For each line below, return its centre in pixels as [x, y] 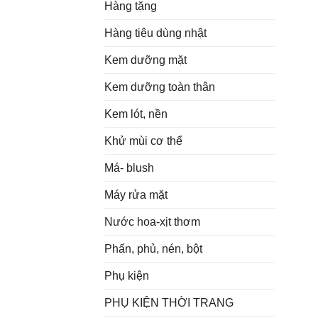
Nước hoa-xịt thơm [152, 222]
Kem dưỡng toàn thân [160, 87]
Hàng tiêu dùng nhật [155, 33]
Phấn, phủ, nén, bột [153, 249]
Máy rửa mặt [136, 195]
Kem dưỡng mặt [146, 60]
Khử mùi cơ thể [143, 141]
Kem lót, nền [136, 114]
